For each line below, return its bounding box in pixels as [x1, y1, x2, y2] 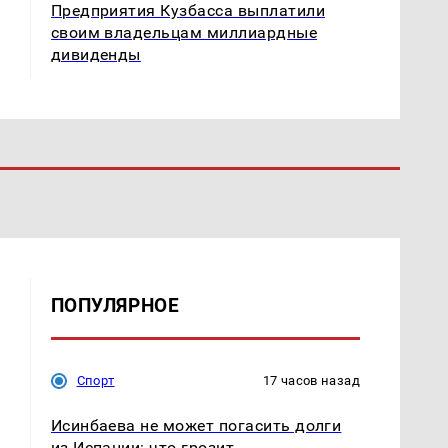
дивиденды [50, 44, 141, 64]
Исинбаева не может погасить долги [50, 415, 342, 435]
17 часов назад [262, 372, 360, 388]
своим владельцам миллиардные [50, 22, 318, 42]
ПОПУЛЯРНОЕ [50, 293, 180, 317]
